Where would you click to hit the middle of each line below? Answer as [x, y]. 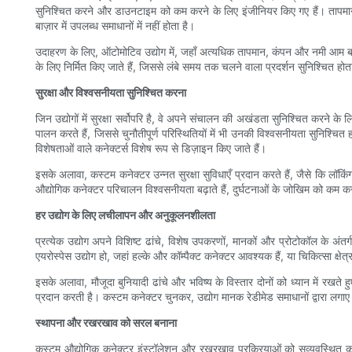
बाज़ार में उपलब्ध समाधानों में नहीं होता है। [115, 26]
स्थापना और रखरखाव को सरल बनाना [106, 323]
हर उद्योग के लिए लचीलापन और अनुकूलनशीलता [125, 215]
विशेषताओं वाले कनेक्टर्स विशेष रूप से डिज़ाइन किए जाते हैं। [151, 148]
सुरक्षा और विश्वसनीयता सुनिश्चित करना [111, 93]
